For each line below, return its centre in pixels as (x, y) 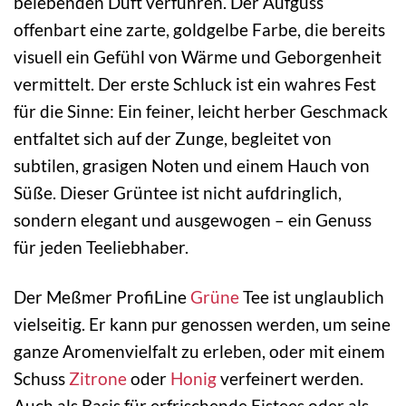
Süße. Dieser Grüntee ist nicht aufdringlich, (178, 193)
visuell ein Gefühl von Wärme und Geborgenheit (198, 57)
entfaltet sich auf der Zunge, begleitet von (173, 139)
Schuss (41, 379)
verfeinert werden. (290, 379)
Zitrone (98, 379)
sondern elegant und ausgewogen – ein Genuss (193, 220)
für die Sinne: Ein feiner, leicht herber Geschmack (201, 111)
